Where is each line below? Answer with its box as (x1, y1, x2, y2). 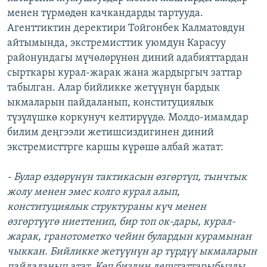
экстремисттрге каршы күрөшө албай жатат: (7, 142, 223, 154)
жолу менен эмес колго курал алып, (7, 187, 180, 198)
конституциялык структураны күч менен (7, 201, 206, 213)
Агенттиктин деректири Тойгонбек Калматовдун (7, 23, 245, 35)
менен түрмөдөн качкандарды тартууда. (7, 8, 203, 20)
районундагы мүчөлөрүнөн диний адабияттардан (7, 52, 249, 64)
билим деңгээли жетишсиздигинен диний (7, 127, 214, 139)
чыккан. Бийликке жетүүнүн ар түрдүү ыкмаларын (7, 246, 257, 258)
